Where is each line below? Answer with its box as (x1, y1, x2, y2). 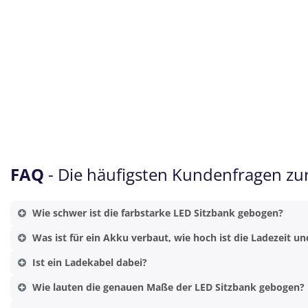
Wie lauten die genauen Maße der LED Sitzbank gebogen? (32, 280, 305, 294)
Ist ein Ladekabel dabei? (32, 256, 147, 269)
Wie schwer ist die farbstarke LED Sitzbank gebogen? (32, 206, 283, 220)
